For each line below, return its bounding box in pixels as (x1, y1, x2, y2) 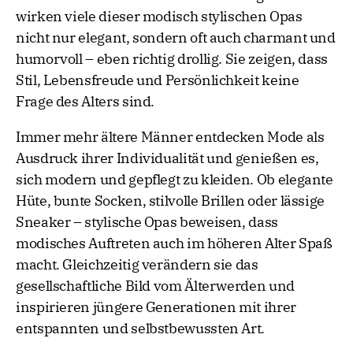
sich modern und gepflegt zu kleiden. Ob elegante (16, 170, 333, 189)
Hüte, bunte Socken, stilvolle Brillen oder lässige (16, 191, 325, 210)
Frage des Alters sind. (16, 92, 155, 111)
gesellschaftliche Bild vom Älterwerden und (16, 277, 295, 295)
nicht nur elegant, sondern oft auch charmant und (16, 28, 336, 47)
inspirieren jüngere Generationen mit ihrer (16, 298, 296, 317)
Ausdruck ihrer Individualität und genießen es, (16, 149, 319, 168)
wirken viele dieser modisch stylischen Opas (16, 7, 303, 26)
